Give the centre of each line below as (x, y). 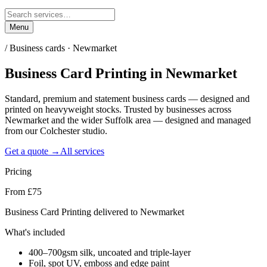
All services (82, 151)
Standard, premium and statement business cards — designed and (127, 98)
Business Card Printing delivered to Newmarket (94, 212)
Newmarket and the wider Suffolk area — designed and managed (128, 120)
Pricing (18, 171)
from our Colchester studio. (56, 131)
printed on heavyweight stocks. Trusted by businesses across (118, 109)
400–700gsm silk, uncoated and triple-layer (110, 252)
